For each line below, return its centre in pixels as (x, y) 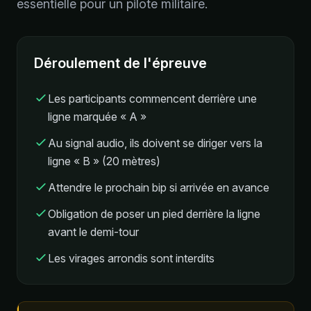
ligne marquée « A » (97, 116)
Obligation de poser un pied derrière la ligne (154, 213)
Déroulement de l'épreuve (120, 63)
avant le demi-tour (93, 232)
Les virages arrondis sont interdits (131, 258)
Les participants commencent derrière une (152, 98)
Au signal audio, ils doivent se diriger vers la (155, 143)
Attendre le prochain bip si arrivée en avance (159, 187)
